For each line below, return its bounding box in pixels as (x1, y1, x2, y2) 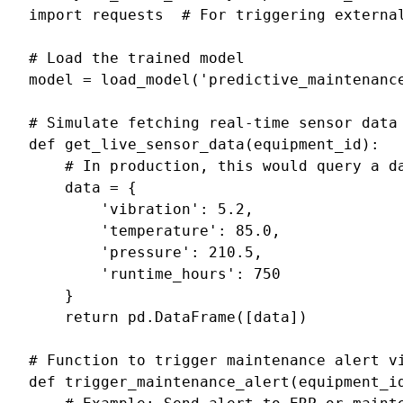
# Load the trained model (29, 49, 245, 67)
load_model (101, 70, 191, 88)
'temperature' (101, 221, 218, 239)
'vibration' (101, 200, 200, 218)
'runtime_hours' (101, 264, 236, 282)
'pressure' (101, 243, 191, 261)
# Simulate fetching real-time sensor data (29, 113, 398, 131)
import (29, 5, 83, 23)
